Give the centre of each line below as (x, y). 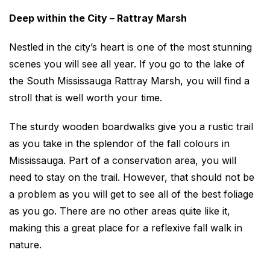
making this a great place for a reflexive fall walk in (126, 228)
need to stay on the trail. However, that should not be (132, 177)
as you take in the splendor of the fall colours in (119, 143)
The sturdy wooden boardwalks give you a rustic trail (131, 127)
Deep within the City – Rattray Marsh (98, 18)
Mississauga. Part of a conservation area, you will (123, 160)
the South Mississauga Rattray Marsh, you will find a (129, 81)
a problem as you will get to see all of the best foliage (131, 194)
